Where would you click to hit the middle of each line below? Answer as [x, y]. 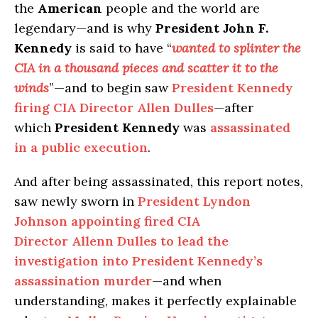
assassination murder [83, 281]
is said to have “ [122, 48]
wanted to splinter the [236, 48]
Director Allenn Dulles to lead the [121, 241]
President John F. [212, 28]
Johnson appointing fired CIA [107, 221]
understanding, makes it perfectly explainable [155, 301]
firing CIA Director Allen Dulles [114, 108]
